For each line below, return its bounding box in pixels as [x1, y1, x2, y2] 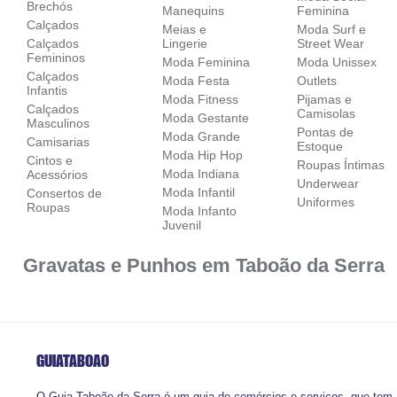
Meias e [161, 21, 206, 36]
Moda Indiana [161, 166, 239, 181]
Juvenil [161, 217, 201, 232]
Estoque [297, 138, 344, 153]
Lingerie [161, 35, 207, 51]
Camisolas [297, 105, 356, 121]
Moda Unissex [297, 54, 378, 69]
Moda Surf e [297, 21, 367, 36]
